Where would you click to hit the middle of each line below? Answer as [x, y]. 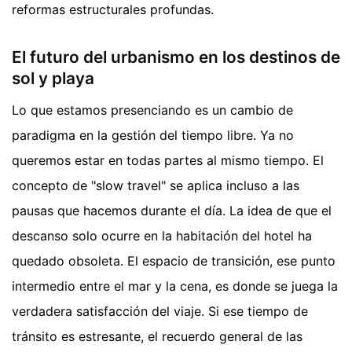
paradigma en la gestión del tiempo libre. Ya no [153, 135]
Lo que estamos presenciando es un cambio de [152, 110]
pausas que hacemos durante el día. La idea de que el [172, 210]
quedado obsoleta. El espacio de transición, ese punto [174, 260]
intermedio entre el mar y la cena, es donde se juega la [175, 286]
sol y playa [53, 79]
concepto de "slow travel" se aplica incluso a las [156, 185]
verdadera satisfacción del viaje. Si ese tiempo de [160, 311]
